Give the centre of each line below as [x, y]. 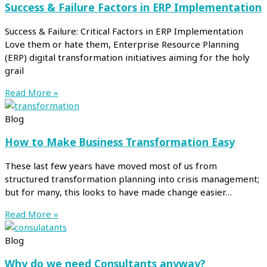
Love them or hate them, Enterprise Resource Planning [122, 44]
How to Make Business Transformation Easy [120, 142]
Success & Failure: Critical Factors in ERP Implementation [124, 31]
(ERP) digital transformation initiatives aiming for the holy [127, 57]
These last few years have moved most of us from [111, 165]
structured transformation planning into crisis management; [132, 178]
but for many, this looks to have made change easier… [118, 192]
